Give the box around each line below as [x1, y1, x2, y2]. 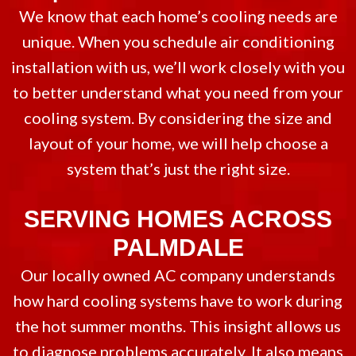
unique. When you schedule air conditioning [21, 32, 335, 51]
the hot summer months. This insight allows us [15, 316, 341, 335]
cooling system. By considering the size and [24, 108, 332, 127]
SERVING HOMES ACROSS [24, 206, 332, 232]
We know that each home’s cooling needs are [18, 6, 338, 25]
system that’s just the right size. [66, 159, 290, 178]
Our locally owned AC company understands [21, 265, 335, 284]
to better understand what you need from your [13, 83, 343, 102]
